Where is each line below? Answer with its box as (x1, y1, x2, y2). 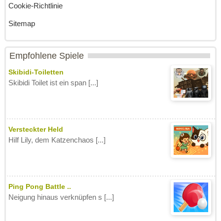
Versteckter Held (8, 125, 63, 133)
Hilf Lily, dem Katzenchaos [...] (8, 136, 106, 144)
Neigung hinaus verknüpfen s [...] (8, 193, 114, 201)
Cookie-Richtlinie (8, 1, 63, 10)
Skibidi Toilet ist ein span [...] (8, 78, 98, 87)
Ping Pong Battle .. (8, 183, 71, 190)
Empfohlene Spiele (9, 51, 84, 61)
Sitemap (8, 19, 35, 28)
